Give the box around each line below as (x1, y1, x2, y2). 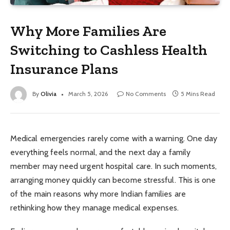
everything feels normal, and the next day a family (10, 147, 190, 157)
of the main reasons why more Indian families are (10, 189, 186, 199)
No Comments (126, 89, 166, 98)
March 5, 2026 (68, 89, 108, 98)
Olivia (41, 89, 56, 98)
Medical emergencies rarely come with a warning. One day (10, 133, 218, 143)
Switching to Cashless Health (10, 41, 208, 59)
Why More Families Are (10, 22, 167, 40)
